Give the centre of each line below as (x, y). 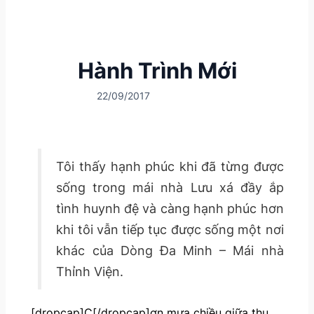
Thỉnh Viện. (90, 271)
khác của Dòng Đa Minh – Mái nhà (170, 250)
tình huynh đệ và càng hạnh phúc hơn (170, 208)
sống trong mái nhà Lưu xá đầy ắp (170, 187)
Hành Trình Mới (157, 70)
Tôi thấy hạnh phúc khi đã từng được (170, 166)
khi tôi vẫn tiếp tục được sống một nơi (170, 229)
